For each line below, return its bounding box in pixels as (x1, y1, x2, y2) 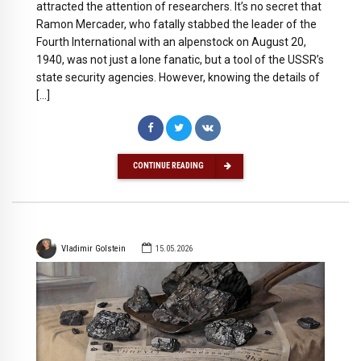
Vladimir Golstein (60, 243, 126, 254)
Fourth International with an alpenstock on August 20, (36, 35, 306, 48)
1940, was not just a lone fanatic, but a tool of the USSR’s (36, 52, 324, 66)
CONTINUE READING (133, 160, 204, 172)
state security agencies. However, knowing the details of (36, 70, 320, 84)
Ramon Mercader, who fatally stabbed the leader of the (36, 17, 317, 31)
